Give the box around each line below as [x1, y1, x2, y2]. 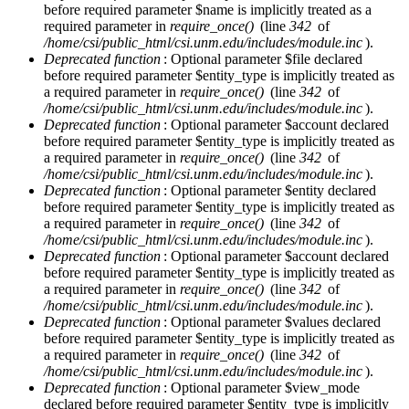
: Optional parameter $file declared [163, 50, 362, 67]
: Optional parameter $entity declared [163, 182, 376, 198]
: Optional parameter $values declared [163, 313, 381, 330]
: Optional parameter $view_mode [163, 379, 360, 395]
